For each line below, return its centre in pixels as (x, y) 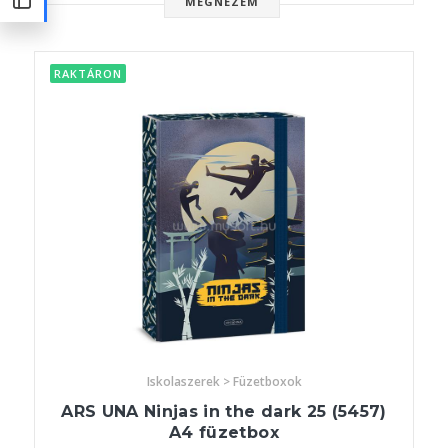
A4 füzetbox (224, 433)
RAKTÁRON (88, 74)
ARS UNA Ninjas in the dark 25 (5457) (224, 412)
